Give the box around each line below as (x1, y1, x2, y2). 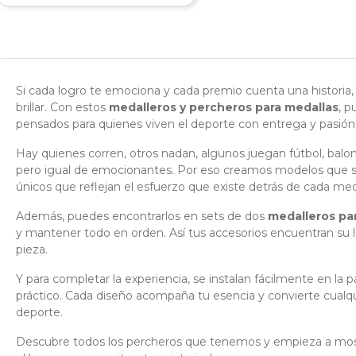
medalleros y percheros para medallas (109, 99, 339, 114)
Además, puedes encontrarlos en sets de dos (16, 208, 268, 223)
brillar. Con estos (16, 99, 109, 114)
